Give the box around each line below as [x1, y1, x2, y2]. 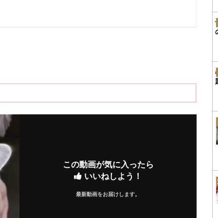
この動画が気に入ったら [62, 160, 154, 170]
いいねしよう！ [82, 171, 142, 182]
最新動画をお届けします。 [76, 191, 140, 197]
